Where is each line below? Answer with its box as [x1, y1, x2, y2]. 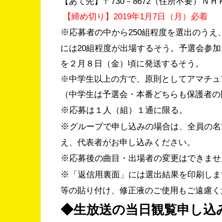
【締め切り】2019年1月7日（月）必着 [60, 11, 208, 21]
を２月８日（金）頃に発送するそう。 [60, 58, 204, 68]
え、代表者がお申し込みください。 [60, 137, 195, 147]
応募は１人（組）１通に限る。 [69, 105, 187, 115]
